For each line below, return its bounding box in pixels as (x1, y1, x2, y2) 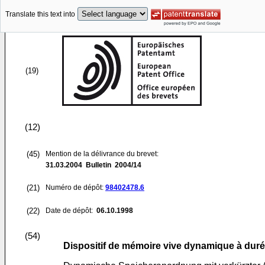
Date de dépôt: (46, 206, 95, 215)
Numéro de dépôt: (46, 183, 105, 192)
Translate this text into (5, 10, 75, 19)
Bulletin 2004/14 (82, 161, 141, 169)
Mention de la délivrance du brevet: (46, 150, 159, 158)
